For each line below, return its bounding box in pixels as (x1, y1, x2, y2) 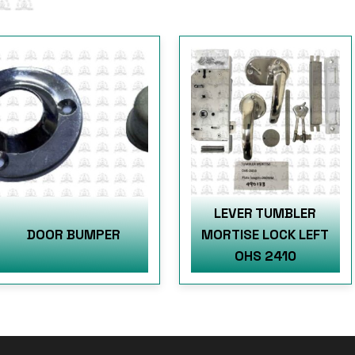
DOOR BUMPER (26, 225, 120, 243)
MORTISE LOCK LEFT (201, 225, 330, 243)
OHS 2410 (234, 246, 296, 265)
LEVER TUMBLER (214, 204, 317, 222)
